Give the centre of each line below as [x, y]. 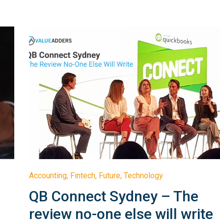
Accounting [48, 175]
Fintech [83, 175]
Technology [144, 175]
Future [110, 175]
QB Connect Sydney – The [114, 196]
